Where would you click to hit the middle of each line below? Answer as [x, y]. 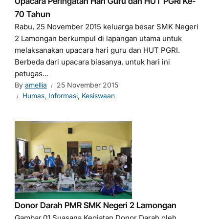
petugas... [32, 74]
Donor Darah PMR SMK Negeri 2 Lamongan [96, 205]
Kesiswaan [98, 96]
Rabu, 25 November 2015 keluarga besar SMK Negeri [107, 27]
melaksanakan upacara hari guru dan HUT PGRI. [97, 50]
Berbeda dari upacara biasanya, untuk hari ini [92, 62]
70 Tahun [33, 14]
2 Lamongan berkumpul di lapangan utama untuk [98, 38]
